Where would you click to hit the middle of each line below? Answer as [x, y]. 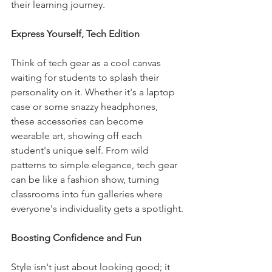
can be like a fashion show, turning [86, 179]
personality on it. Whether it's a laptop [94, 92]
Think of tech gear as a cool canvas [87, 63]
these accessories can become [78, 121]
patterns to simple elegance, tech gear [95, 165]
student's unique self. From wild [81, 150]
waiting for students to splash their [86, 77]
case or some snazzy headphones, [86, 107]
